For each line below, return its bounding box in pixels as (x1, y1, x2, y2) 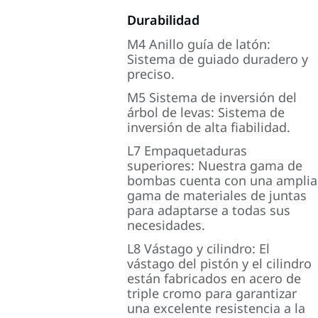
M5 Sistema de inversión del (127, 89, 297, 106)
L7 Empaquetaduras (127, 142, 248, 159)
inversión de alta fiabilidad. (127, 119, 291, 136)
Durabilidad (127, 11, 200, 28)
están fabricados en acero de (127, 270, 302, 287)
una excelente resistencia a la (127, 300, 306, 317)
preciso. (127, 65, 175, 82)
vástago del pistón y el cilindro (127, 255, 312, 272)
